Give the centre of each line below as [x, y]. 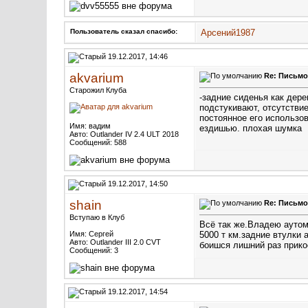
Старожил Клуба [98, 90]
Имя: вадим [90, 126]
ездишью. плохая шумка [251, 129]
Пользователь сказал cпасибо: [124, 31]
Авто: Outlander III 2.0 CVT [115, 242]
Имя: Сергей [91, 234]
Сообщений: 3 [94, 250]
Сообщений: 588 [98, 142]
